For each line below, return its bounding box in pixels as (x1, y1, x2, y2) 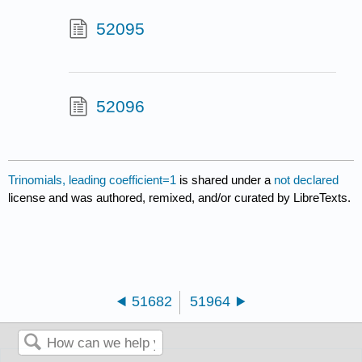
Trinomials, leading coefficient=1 (8, 172, 177, 187)
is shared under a (176, 172, 275, 187)
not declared (274, 172, 339, 187)
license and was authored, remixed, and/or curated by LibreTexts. (8, 190, 351, 204)
